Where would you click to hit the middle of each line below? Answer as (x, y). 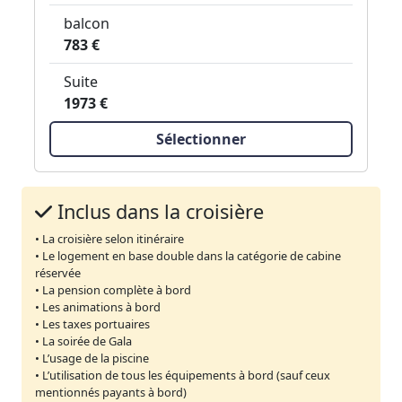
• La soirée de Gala (83, 341)
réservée (58, 273)
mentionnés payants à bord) (111, 392)
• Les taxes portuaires (92, 324)
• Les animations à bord (98, 307)
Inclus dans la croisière (158, 211)
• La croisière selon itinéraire (109, 239)
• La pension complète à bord (113, 290)
